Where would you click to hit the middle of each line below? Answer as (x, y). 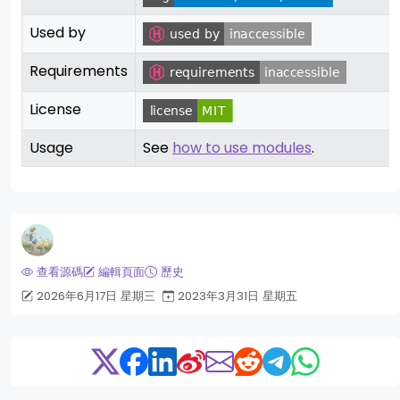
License (55, 110)
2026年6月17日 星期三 (96, 296)
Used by (58, 33)
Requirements (79, 71)
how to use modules (242, 148)
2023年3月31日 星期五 (238, 296)
